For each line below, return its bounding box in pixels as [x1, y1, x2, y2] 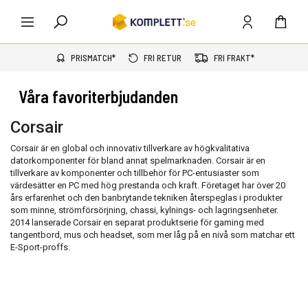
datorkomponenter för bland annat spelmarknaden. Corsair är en [10, 155, 265, 166]
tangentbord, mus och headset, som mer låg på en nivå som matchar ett [10, 230, 295, 240]
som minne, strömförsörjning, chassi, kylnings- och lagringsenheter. [10, 205, 278, 215]
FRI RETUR [143, 52, 181, 63]
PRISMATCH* [70, 52, 115, 63]
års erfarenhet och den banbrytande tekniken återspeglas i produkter [10, 192, 283, 203]
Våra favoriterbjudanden [19, 87, 178, 107]
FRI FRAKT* [213, 52, 254, 63]
